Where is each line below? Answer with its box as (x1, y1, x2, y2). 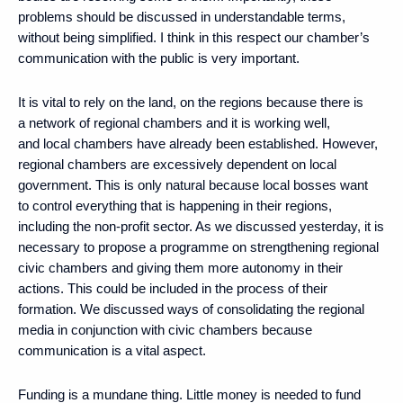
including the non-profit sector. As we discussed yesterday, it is (18, 218, 384, 234)
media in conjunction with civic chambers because (18, 321, 312, 337)
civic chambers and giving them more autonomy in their (18, 259, 343, 275)
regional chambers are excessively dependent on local (18, 156, 336, 172)
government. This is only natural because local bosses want (18, 176, 368, 193)
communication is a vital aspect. (18, 342, 206, 358)
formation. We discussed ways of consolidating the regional (18, 300, 364, 317)
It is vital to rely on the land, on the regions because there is (18, 94, 363, 110)
